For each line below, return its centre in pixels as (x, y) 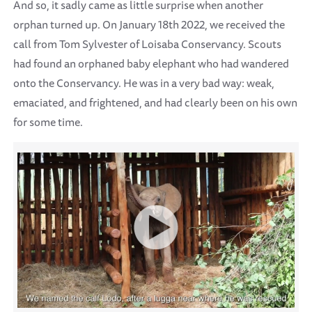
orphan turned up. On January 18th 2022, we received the (149, 24)
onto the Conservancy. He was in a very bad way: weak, (144, 83)
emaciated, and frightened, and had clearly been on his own (155, 102)
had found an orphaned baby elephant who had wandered (151, 63)
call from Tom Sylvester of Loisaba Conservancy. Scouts (147, 44)
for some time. (48, 122)
